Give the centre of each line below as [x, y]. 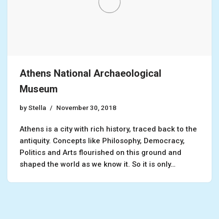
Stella [37, 108]
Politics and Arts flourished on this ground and [100, 153]
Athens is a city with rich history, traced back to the [108, 129]
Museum [39, 89]
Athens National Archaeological [90, 74]
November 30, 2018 [86, 108]
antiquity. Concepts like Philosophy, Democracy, [102, 141]
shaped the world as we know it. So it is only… [99, 164]
